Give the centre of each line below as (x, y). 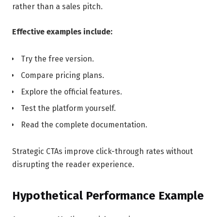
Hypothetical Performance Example (108, 195)
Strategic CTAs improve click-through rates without (102, 152)
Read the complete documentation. (84, 124)
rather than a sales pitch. (57, 7)
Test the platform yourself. (68, 108)
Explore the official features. (71, 92)
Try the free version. (57, 59)
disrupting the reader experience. (73, 165)
